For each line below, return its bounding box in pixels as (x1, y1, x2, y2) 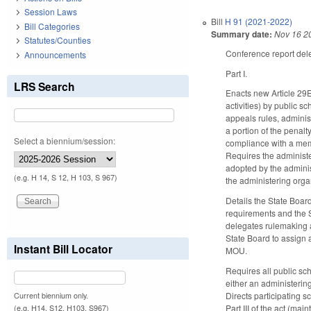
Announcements (24, 48, 86, 60)
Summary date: (211, 27, 273, 40)
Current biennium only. (14, 289, 88, 301)
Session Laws (24, 6, 77, 18)
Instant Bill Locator (14, 240, 112, 257)
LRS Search (14, 78, 75, 94)
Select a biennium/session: (14, 134, 115, 146)
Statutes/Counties (24, 34, 91, 47)
